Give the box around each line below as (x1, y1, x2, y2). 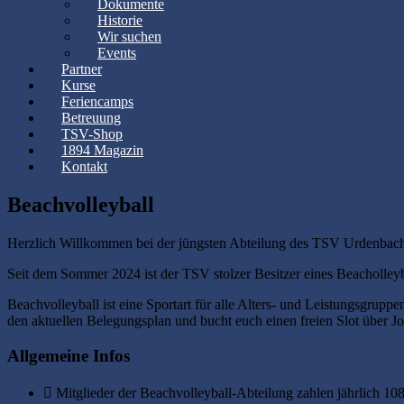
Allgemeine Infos (7, 345, 130, 365)
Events (97, 45, 136, 60)
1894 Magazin (61, 142, 143, 158)
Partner (61, 61, 102, 77)
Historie (97, 13, 142, 28)
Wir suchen (97, 29, 161, 44)
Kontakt (61, 159, 107, 174)
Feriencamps (61, 94, 133, 109)
